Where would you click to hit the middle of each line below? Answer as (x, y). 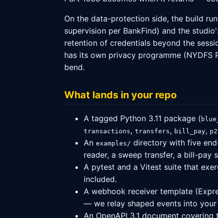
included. (100, 179)
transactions (107, 131)
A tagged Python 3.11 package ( (142, 118)
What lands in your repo (120, 95)
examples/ (113, 143)
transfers (152, 131)
